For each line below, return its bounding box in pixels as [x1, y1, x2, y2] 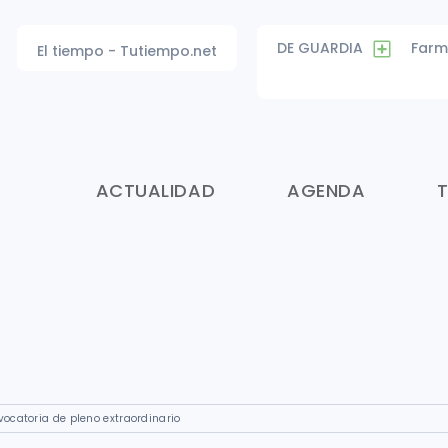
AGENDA [287, 178, 366, 203]
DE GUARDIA [276, 38, 363, 58]
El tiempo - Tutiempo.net [36, 41, 217, 61]
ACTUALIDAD [95, 178, 216, 203]
